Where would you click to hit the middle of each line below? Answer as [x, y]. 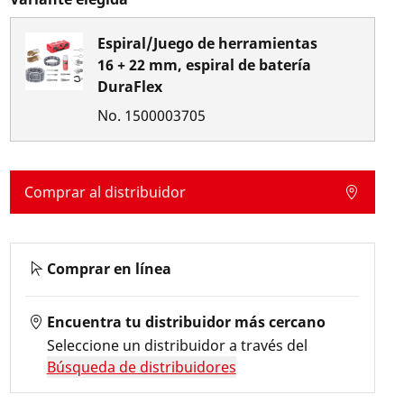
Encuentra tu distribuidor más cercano [186, 322]
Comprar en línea [109, 269]
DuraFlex [129, 87]
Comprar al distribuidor [105, 192]
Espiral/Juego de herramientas [207, 43]
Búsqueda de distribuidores [141, 367]
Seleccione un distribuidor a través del [177, 345]
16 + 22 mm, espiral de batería [204, 65]
